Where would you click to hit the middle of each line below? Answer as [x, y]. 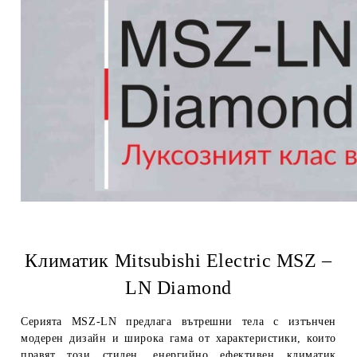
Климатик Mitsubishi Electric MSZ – [178, 260]
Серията [46, 321]
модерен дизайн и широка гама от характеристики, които [178, 338]
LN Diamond [178, 287]
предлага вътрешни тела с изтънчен [227, 321]
